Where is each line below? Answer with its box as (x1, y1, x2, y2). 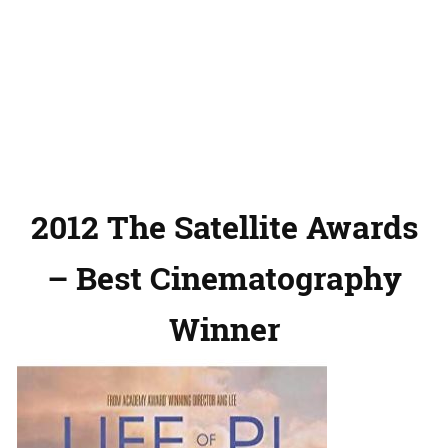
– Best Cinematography (46, 256, 402, 300)
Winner (168, 307, 280, 351)
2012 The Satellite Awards (30, 205, 418, 249)
